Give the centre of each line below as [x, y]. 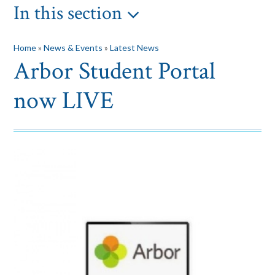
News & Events [73, 48]
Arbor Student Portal [115, 72]
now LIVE [64, 101]
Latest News [134, 48]
